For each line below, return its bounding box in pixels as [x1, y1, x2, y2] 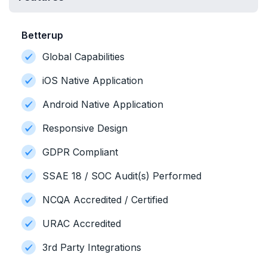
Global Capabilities [42, 51, 125, 63]
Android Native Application [42, 98, 163, 110]
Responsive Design [42, 122, 128, 134]
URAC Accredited [42, 218, 121, 229]
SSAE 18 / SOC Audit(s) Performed [42, 170, 201, 182]
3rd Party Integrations [42, 241, 141, 253]
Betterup [21, 29, 63, 41]
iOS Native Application [42, 74, 143, 86]
